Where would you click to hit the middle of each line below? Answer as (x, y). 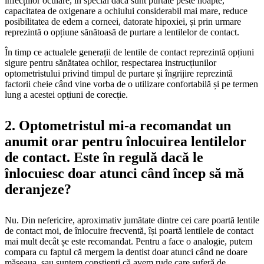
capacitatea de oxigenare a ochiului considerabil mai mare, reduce (126, 11)
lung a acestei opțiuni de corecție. (66, 94)
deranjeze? (38, 189)
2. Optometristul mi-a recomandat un (118, 125)
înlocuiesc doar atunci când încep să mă (124, 173)
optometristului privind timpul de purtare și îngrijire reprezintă (119, 73)
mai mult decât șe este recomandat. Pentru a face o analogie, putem (128, 241)
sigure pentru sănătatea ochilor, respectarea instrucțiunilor (110, 62)
